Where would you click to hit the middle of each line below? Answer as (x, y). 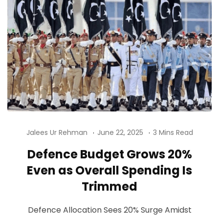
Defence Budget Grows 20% (109, 154)
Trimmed (109, 186)
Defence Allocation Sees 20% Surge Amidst (109, 210)
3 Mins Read (173, 132)
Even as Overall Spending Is (109, 170)
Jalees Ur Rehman (57, 132)
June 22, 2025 (120, 132)
